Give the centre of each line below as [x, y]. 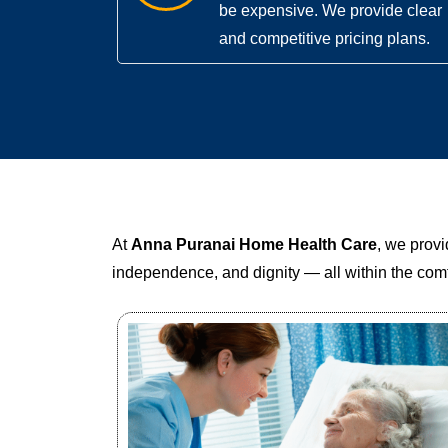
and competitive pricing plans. [324, 39]
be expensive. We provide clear [330, 11]
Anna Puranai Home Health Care [254, 245]
